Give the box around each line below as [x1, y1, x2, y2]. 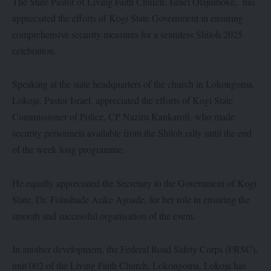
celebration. [12, 44, 56, 57]
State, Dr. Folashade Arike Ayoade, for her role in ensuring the [12, 192, 250, 206]
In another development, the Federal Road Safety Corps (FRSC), [12, 243, 258, 256]
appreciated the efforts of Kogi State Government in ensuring [12, 11, 243, 24]
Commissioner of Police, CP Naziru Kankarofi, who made [12, 110, 235, 123]
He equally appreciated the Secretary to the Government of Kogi [12, 176, 256, 189]
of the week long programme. [12, 143, 125, 156]
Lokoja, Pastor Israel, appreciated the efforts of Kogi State [12, 94, 233, 107]
